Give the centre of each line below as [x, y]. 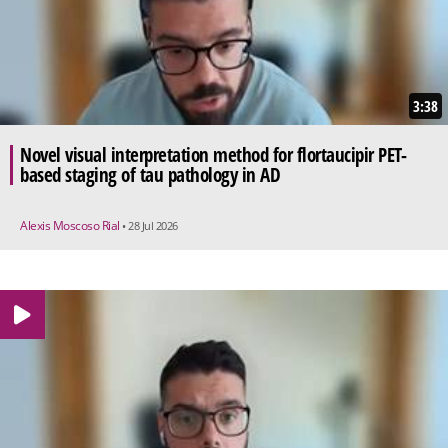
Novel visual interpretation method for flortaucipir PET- [213, 154]
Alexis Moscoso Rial [71, 225]
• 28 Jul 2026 [150, 225]
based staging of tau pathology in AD [150, 174]
